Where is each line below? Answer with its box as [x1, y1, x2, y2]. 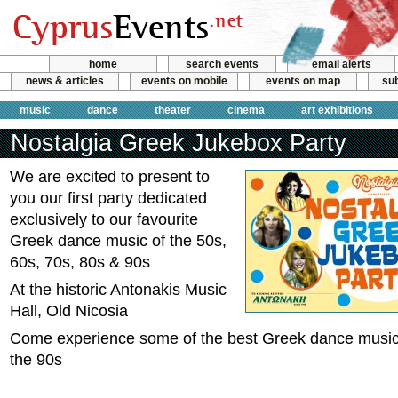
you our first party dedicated [10, 189, 207, 207]
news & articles [26, 75, 104, 88]
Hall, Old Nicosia [10, 302, 128, 320]
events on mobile [140, 75, 227, 88]
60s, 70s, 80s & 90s [10, 253, 150, 271]
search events [186, 58, 259, 70]
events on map [266, 75, 340, 88]
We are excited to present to [10, 168, 210, 186]
